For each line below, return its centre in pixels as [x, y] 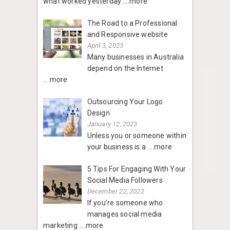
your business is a [117, 147]
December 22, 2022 [116, 191]
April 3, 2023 [105, 46]
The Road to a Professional [132, 23]
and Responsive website [127, 35]
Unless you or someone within [137, 136]
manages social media [124, 214]
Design [98, 113]
